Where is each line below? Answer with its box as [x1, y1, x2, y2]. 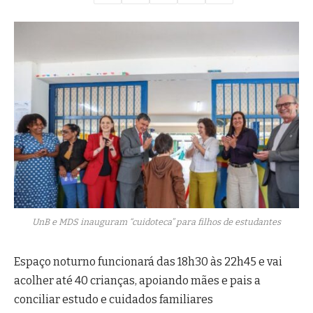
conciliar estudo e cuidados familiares [14, 292, 213, 306]
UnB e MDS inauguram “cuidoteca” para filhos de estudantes [32, 216, 281, 227]
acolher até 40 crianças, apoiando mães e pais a [14, 273, 261, 287]
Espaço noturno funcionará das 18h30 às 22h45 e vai [14, 254, 282, 268]
